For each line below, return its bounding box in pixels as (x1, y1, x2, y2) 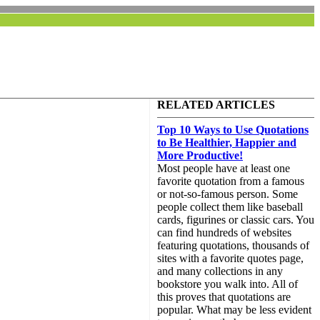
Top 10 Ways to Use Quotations (157, 124, 309, 136)
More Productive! (157, 149, 243, 161)
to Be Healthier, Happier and (157, 136, 296, 149)
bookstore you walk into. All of (157, 278, 298, 290)
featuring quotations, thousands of (157, 239, 309, 251)
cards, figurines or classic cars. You (157, 214, 314, 226)
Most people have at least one (157, 162, 290, 174)
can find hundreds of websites (157, 226, 291, 239)
